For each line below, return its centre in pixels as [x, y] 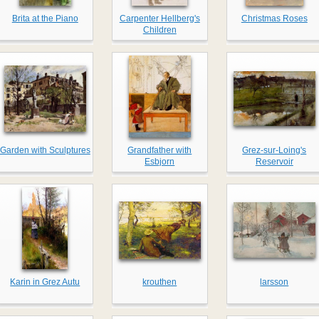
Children [159, 30]
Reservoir [274, 162]
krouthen [160, 282]
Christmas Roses [274, 19]
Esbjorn [160, 162]
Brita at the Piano [45, 19]
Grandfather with [160, 151]
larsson [274, 282]
